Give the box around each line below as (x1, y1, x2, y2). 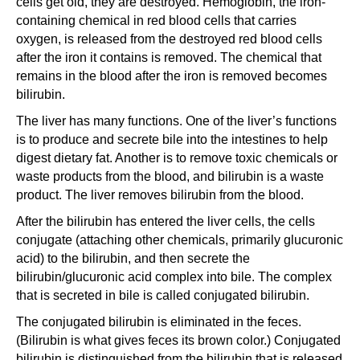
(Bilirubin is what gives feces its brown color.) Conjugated (16, 333, 341, 347)
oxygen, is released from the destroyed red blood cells (16, 31, 322, 46)
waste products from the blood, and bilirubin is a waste (16, 169, 324, 183)
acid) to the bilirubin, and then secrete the (16, 251, 250, 265)
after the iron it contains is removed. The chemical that (16, 50, 321, 64)
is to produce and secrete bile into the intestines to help (16, 132, 328, 146)
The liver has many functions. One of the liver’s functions (16, 113, 337, 128)
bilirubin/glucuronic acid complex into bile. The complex (16, 269, 332, 284)
